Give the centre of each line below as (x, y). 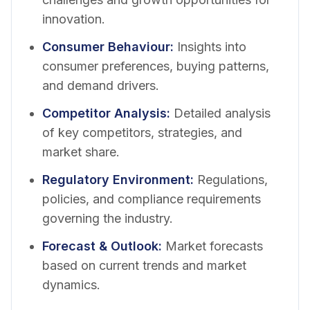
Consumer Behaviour (106, 46)
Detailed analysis (222, 113)
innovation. (74, 19)
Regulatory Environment (116, 179)
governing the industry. (108, 218)
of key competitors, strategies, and (142, 132)
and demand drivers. (101, 85)
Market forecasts (214, 246)
